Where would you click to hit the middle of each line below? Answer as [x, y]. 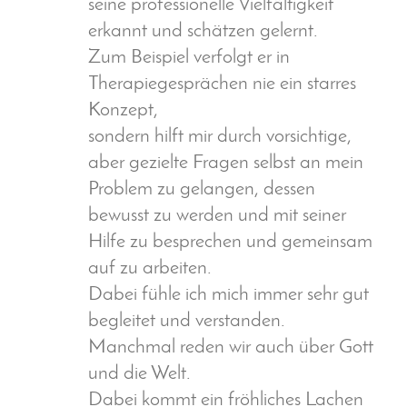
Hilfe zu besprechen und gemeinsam [230, 243]
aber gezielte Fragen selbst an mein [226, 164]
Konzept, [123, 111]
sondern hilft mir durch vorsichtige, [220, 137]
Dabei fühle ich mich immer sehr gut [228, 295]
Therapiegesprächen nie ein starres [222, 84]
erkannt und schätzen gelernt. [203, 32]
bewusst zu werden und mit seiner [217, 216]
